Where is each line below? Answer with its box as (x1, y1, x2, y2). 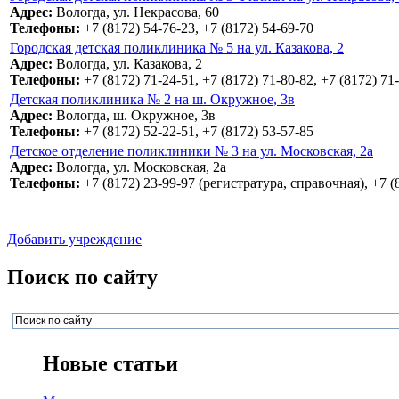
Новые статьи (43, 352, 178, 376)
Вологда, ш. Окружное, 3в (53, 108, 216, 124)
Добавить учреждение (7, 232, 142, 248)
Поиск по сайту (7, 265, 158, 289)
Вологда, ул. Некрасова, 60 (53, 4, 219, 20)
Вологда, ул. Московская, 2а (53, 159, 226, 175)
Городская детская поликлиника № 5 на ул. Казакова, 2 (10, 40, 344, 56)
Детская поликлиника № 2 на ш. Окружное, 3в (10, 92, 295, 108)
